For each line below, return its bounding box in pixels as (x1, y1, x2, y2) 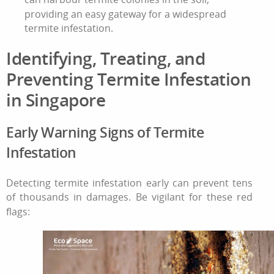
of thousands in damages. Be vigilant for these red (6, 190, 253, 204)
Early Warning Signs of (6, 122, 154, 143)
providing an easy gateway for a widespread (24, 7, 226, 21)
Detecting (6, 176, 55, 190)
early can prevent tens (142, 176, 253, 190)
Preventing (6, 67, 97, 91)
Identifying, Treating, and (6, 46, 205, 70)
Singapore (25, 87, 105, 111)
